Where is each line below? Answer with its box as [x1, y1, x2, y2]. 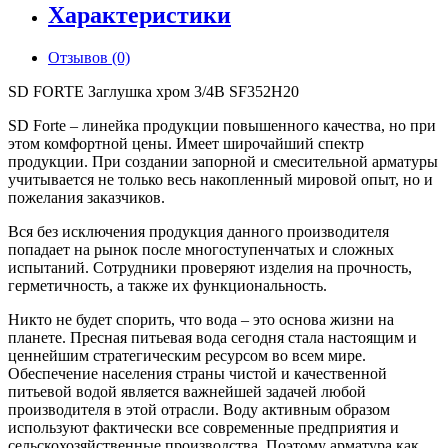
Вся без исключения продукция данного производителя [8, 223, 389, 241]
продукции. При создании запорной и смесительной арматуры [8, 153, 438, 171]
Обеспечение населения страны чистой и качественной [8, 365, 387, 383]
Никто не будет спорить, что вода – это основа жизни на [8, 311, 394, 329]
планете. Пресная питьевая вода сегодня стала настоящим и [8, 329, 417, 347]
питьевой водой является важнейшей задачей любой [8, 383, 366, 401]
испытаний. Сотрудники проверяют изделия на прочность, [8, 259, 412, 277]
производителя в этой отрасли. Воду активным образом [8, 401, 390, 419]
